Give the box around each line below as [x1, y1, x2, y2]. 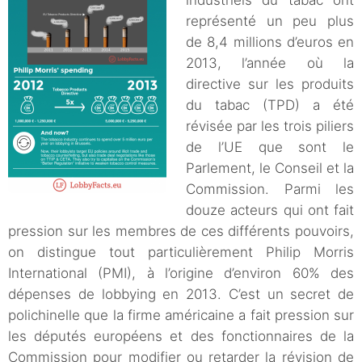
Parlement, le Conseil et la [186, 160, 354, 177]
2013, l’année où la [186, 55, 354, 72]
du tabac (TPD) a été [186, 97, 354, 114]
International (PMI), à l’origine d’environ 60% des [8, 265, 354, 282]
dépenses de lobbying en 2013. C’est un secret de [8, 286, 354, 303]
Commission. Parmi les [186, 181, 354, 198]
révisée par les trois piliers [186, 118, 354, 135]
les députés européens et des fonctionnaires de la [8, 328, 354, 345]
